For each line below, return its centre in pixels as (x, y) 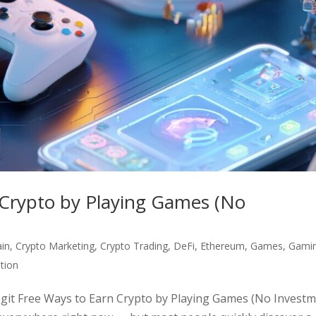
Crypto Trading (134, 245)
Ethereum (223, 245)
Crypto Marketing (55, 245)
